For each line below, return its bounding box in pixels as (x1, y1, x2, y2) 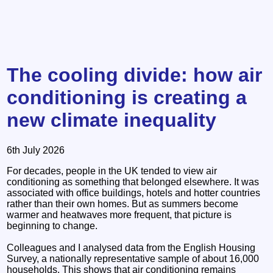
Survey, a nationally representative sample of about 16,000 (7, 253, 260, 264)
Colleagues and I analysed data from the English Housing (7, 242, 256, 253)
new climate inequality (7, 109, 217, 132)
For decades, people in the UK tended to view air (7, 165, 218, 176)
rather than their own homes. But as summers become (7, 198, 239, 209)
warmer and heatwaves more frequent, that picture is (7, 209, 232, 220)
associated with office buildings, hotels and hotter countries (7, 187, 261, 198)
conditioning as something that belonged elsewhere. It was (7, 176, 260, 187)
